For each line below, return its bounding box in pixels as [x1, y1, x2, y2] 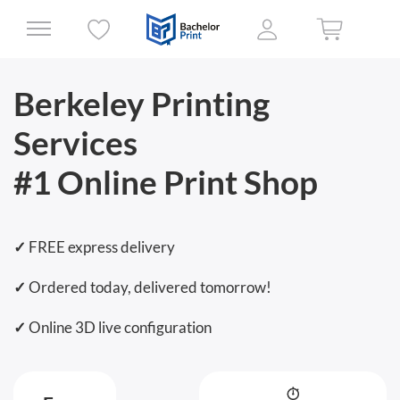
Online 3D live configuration [26, 318, 212, 337]
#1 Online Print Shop [13, 162, 318, 202]
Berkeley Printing [13, 83, 270, 123]
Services [13, 122, 137, 162]
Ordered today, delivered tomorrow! [26, 278, 271, 296]
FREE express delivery [26, 237, 175, 256]
